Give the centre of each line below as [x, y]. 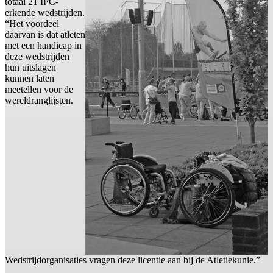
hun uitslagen [30, 68]
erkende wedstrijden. [45, 13]
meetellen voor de [39, 90]
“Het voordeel [32, 24]
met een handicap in [43, 46]
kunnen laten [30, 79]
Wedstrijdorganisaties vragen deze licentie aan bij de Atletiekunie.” [133, 260]
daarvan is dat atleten [45, 35]
